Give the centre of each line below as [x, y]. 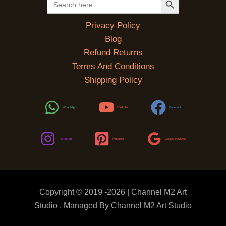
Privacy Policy [113, 25]
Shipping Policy [113, 80]
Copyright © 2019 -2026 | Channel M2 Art [113, 192]
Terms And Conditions [113, 66]
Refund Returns [113, 52]
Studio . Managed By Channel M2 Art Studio [113, 205]
